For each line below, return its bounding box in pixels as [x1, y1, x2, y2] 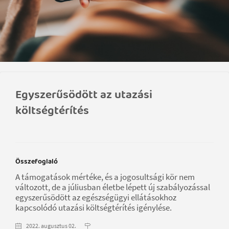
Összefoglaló [15, 155, 58, 168]
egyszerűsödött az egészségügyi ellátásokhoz [15, 191, 176, 203]
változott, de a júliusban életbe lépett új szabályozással [15, 181, 210, 193]
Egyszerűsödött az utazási [15, 85, 152, 104]
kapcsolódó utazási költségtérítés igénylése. [15, 201, 172, 213]
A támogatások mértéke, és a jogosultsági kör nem [15, 171, 195, 182]
